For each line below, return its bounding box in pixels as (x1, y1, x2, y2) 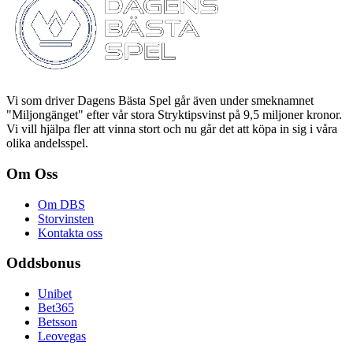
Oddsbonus (6, 255, 80, 272)
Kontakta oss (38, 225, 102, 240)
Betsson (38, 315, 77, 329)
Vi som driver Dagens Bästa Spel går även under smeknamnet (6, 94, 314, 108)
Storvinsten (38, 211, 94, 225)
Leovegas (38, 329, 86, 344)
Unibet (38, 287, 72, 301)
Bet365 (38, 301, 74, 315)
